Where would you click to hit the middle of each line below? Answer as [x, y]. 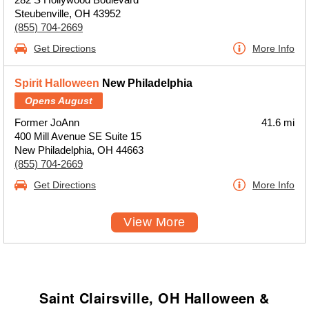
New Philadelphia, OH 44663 [79, 150]
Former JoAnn [47, 122]
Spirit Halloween [57, 83]
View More [154, 222]
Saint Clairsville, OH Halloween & [154, 298]
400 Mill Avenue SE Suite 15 [78, 136]
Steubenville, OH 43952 [68, 13]
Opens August [59, 101]
